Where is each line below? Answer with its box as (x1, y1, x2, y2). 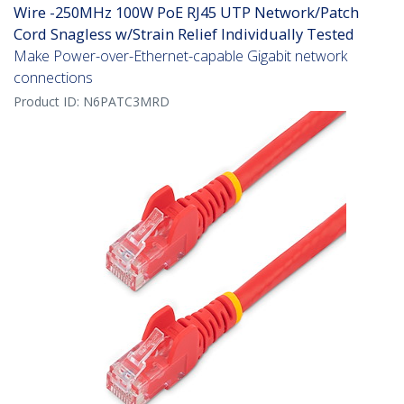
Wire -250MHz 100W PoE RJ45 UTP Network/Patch (14, 2, 359, 23)
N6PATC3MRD (83, 93, 170, 111)
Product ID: (14, 93, 83, 111)
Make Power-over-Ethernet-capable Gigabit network (14, 46, 347, 67)
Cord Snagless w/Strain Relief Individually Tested (14, 23, 354, 45)
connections (14, 68, 93, 88)
